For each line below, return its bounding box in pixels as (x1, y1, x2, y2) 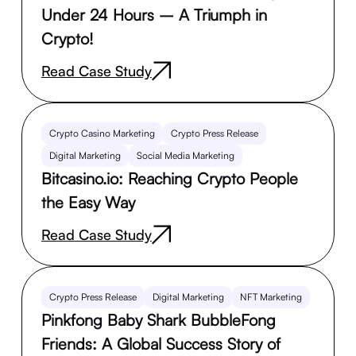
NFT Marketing (239, 291, 302, 304)
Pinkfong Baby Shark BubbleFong (41, 310, 276, 331)
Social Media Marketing (136, 149, 234, 162)
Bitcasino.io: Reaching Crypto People (41, 168, 298, 189)
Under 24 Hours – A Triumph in (41, 5, 267, 25)
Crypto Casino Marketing (48, 127, 155, 140)
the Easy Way (41, 192, 135, 213)
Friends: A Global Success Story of (41, 334, 281, 354)
